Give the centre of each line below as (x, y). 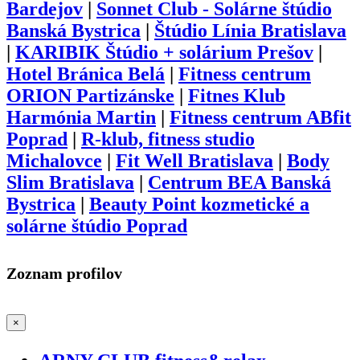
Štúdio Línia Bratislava (250, 31)
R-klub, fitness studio (168, 139)
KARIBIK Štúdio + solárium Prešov (164, 53)
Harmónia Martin (81, 118)
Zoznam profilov (64, 273)
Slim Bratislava (70, 183)
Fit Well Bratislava (194, 161)
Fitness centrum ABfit (260, 118)
